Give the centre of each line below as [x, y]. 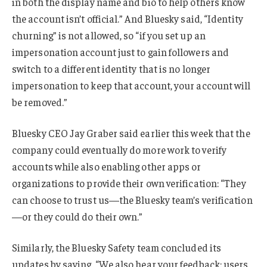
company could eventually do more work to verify [119, 150]
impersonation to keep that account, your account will [131, 86]
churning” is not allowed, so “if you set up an [109, 35]
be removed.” [40, 102]
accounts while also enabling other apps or [107, 167]
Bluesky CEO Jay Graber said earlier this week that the [131, 133]
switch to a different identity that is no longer [111, 69]
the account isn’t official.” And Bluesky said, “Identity [128, 19]
